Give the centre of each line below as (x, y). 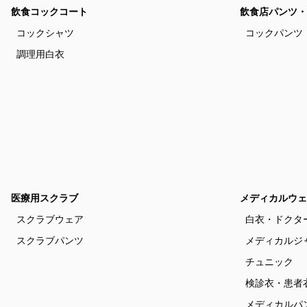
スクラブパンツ (50, 241)
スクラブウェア (50, 219)
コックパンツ (274, 33)
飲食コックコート (49, 12)
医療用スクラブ (45, 198)
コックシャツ (45, 33)
